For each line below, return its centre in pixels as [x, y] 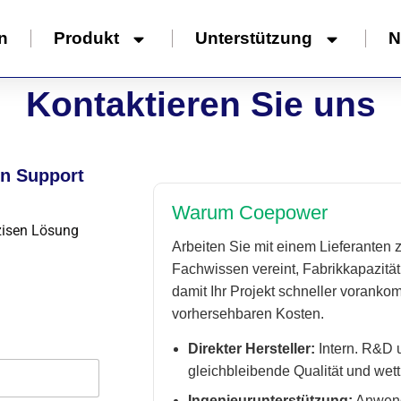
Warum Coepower [250, 213]
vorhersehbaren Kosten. [248, 314]
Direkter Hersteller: [252, 349]
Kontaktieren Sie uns [200, 104]
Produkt [86, 38]
